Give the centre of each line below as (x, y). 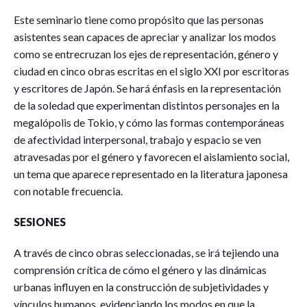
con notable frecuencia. (68, 191)
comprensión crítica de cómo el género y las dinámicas (140, 269)
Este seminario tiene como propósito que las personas (139, 19)
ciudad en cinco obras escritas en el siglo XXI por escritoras (151, 71)
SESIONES (40, 221)
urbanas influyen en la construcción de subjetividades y (141, 286)
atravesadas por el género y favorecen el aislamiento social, (151, 156)
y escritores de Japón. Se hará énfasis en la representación (147, 88)
